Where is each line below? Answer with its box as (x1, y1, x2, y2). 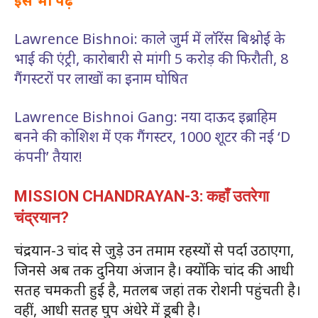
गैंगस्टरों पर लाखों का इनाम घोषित (14, 69, 188, 89)
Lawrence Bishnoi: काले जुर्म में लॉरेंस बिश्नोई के (14, 29, 285, 49)
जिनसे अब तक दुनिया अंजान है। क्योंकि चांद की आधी (14, 261, 294, 280)
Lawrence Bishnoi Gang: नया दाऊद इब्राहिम (14, 107, 277, 127)
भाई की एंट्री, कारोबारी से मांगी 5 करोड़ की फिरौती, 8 (14, 49, 288, 69)
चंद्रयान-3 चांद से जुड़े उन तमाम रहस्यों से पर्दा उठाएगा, (14, 241, 294, 261)
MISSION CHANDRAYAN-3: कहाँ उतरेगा (14, 187, 269, 206)
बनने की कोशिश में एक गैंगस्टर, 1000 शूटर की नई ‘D (14, 127, 290, 147)
